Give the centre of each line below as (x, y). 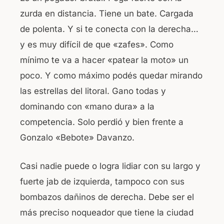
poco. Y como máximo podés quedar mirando (111, 76)
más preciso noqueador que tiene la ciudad (107, 212)
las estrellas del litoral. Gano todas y (93, 91)
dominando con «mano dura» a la (87, 107)
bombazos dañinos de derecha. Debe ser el (107, 197)
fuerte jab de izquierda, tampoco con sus (102, 181)
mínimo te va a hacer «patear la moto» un (104, 60)
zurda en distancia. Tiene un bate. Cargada (107, 14)
